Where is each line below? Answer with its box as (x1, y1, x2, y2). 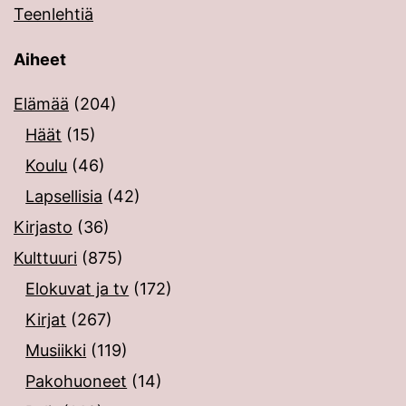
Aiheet (14, 50, 66, 70)
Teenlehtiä (14, 5, 93, 24)
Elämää (14, 94, 69, 114)
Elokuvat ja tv (25, 279, 130, 299)
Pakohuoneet (25, 372, 128, 391)
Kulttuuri (14, 248, 77, 268)
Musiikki (25, 341, 87, 361)
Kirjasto (14, 217, 72, 237)
